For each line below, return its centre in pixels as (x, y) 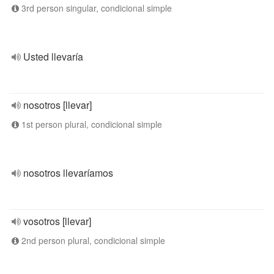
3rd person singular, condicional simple (95, 8)
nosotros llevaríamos (68, 173)
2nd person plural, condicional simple (92, 240)
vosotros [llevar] (57, 221)
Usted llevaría (53, 57)
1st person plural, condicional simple (91, 124)
